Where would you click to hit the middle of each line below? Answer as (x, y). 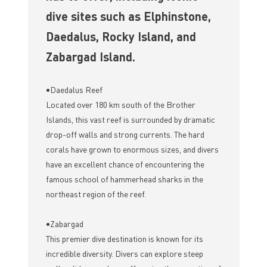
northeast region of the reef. (96, 194)
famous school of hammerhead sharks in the (124, 179)
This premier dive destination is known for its (124, 239)
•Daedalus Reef (74, 90)
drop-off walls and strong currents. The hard (125, 134)
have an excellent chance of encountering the (125, 164)
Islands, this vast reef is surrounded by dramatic (130, 119)
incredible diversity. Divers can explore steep (124, 254)
